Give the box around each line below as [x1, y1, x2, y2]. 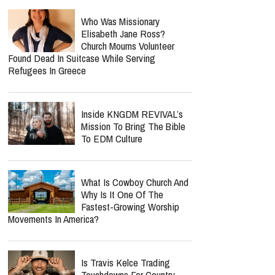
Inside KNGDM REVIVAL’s [81, 107, 183, 121]
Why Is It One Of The [81, 187, 163, 201]
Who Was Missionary [81, 14, 160, 28]
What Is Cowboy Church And [81, 175, 188, 189]
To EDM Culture [81, 131, 142, 145]
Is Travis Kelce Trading [81, 255, 170, 269]
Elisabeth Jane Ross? [81, 26, 165, 41]
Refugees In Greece [8, 63, 86, 77]
